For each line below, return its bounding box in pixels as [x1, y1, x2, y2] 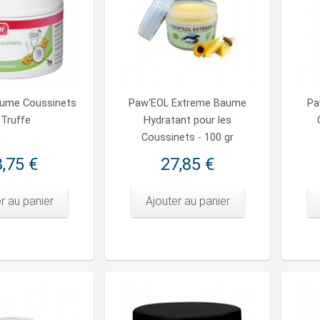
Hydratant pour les [144, 114, 231, 127]
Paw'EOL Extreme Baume [129, 97, 246, 110]
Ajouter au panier [145, 194, 230, 209]
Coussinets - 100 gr [141, 131, 234, 144]
